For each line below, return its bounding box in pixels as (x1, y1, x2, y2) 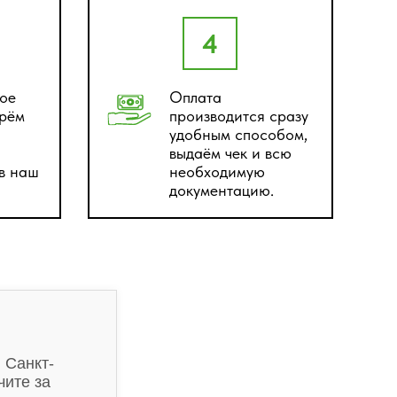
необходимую (168, 162, 265, 181)
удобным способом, (168, 125, 307, 144)
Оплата (168, 88, 222, 106)
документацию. (168, 181, 274, 199)
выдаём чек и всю (168, 144, 292, 162)
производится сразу (168, 106, 308, 125)
